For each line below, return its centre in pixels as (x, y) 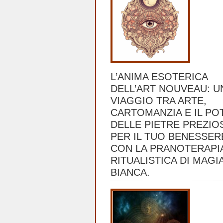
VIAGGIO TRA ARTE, (159, 101)
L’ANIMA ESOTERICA (159, 77)
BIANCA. (130, 172)
